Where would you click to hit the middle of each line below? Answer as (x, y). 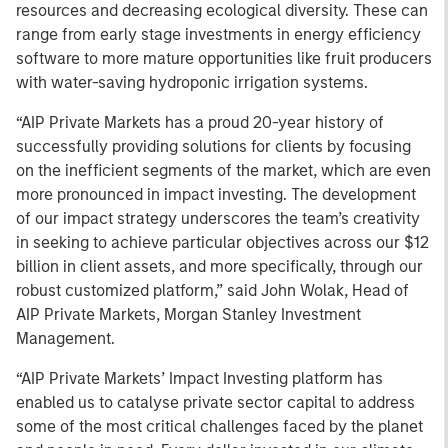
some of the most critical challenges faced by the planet (219, 426)
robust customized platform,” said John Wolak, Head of (212, 290)
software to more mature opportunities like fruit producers (224, 58)
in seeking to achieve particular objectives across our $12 (222, 242)
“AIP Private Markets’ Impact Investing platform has (199, 378)
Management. (65, 338)
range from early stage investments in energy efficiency (218, 34)
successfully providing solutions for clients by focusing (213, 146)
